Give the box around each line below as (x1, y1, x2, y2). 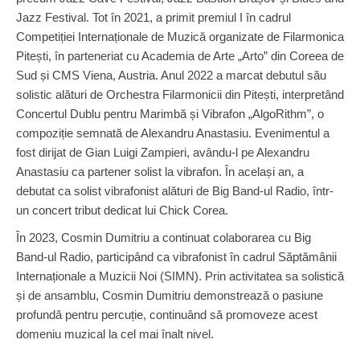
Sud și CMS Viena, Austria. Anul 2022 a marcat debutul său (16, 68, 326, 82)
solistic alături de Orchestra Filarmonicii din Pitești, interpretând (16, 88, 344, 101)
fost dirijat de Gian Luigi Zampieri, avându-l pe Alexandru (16, 145, 309, 159)
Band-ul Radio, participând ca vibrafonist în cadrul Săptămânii (16, 250, 337, 264)
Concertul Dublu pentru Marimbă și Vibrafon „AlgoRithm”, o (16, 107, 324, 121)
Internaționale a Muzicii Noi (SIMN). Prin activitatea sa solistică (16, 269, 344, 283)
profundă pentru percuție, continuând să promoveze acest (16, 308, 317, 321)
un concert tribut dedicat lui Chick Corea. (16, 203, 228, 217)
